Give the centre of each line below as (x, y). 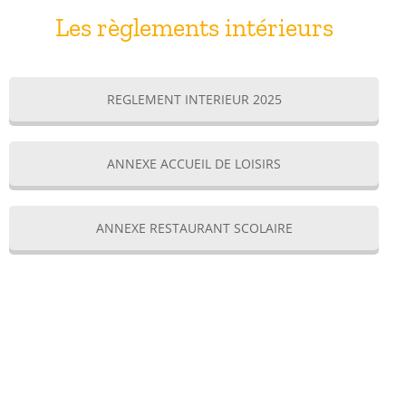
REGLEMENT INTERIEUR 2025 (194, 99)
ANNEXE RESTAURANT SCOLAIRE (194, 227)
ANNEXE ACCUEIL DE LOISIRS (194, 163)
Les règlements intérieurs (194, 27)
